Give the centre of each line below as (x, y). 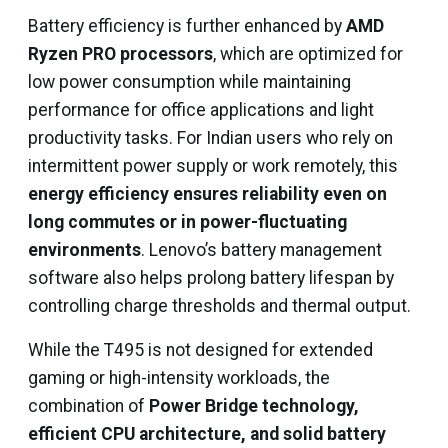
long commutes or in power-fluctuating (187, 222)
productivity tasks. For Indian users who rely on (210, 138)
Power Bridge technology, (254, 406)
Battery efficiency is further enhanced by (187, 26)
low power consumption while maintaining (189, 82)
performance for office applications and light (201, 110)
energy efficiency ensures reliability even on (207, 194)
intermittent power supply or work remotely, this (213, 166)
